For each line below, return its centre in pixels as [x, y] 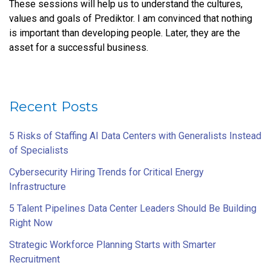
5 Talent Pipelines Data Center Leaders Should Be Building [133, 208]
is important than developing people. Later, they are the [125, 33]
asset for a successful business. [79, 47]
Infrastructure [38, 186]
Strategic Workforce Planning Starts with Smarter [113, 244]
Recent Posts [54, 106]
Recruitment [34, 259]
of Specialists [39, 150]
